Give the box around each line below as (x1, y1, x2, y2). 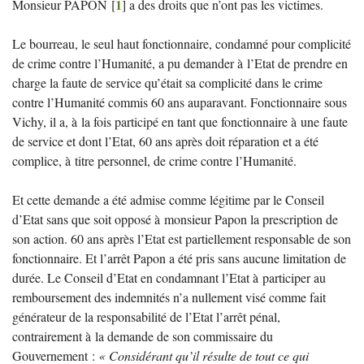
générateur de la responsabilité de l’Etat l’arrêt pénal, (12, 307, 280, 325)
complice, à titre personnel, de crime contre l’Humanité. (12, 151, 297, 169)
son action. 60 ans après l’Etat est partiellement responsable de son (12, 229, 351, 247)
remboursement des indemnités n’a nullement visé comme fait (12, 288, 326, 305)
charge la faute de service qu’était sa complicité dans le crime (12, 73, 323, 91)
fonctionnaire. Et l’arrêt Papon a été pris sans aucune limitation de (12, 249, 346, 266)
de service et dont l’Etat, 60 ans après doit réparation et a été (12, 132, 318, 149)
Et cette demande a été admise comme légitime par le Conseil (12, 190, 324, 208)
